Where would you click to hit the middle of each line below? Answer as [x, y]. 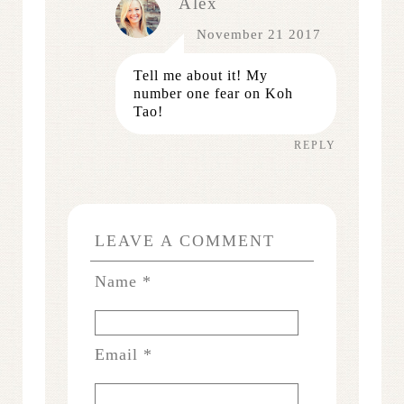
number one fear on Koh [213, 93]
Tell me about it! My [201, 75]
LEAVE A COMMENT [185, 240]
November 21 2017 [259, 34]
